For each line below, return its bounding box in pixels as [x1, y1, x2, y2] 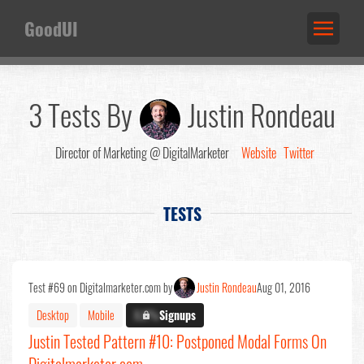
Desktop [37, 305, 69, 323]
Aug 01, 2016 [257, 279, 310, 296]
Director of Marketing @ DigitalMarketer [50, 143, 236, 162]
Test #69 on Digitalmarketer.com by [28, 279, 172, 296]
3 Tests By [28, 93, 138, 136]
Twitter [283, 143, 314, 162]
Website [240, 143, 276, 162]
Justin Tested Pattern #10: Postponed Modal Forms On [28, 329, 327, 353]
